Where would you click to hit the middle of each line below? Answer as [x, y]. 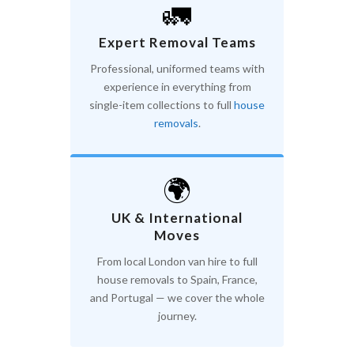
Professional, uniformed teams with [177, 69]
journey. [177, 316]
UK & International [177, 218]
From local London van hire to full [177, 262]
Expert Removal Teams [177, 43]
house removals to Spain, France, [177, 280]
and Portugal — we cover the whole [177, 298]
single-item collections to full [162, 105]
